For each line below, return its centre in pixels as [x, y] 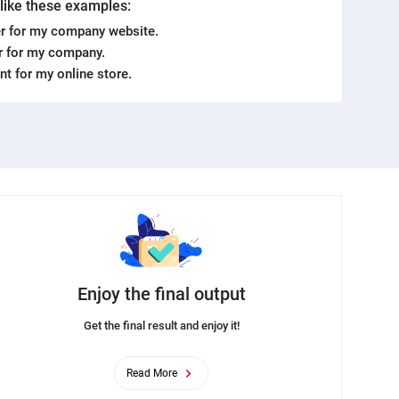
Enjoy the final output [161, 293]
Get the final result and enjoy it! [161, 325]
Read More [152, 373]
